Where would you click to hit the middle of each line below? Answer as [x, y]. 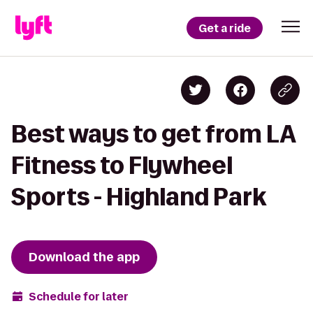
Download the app [84, 257]
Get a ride [225, 28]
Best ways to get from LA [153, 134]
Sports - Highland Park [139, 197]
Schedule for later [79, 296]
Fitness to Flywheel [122, 165]
